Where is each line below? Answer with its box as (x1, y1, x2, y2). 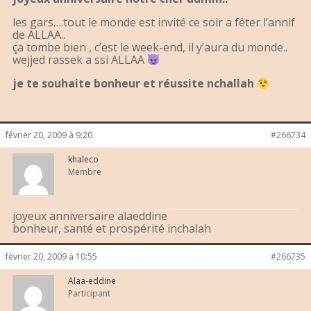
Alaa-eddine (68, 275, 116, 287)
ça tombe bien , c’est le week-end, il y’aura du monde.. (12, 40, 287, 56)
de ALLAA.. (12, 27, 65, 43)
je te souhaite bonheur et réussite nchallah (12, 76, 254, 92)
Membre (68, 166, 101, 178)
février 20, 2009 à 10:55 (6, 251, 97, 263)
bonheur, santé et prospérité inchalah (12, 221, 211, 237)
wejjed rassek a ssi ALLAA (12, 52, 147, 68)
